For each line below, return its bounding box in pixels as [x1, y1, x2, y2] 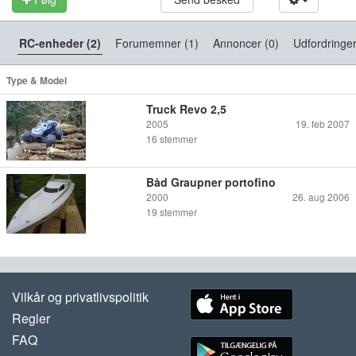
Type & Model [6, 73, 67, 87]
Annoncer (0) [213, 34, 279, 51]
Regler [12, 308, 50, 327]
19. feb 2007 [296, 116, 350, 130]
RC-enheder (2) [19, 34, 101, 51]
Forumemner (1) [115, 34, 199, 51]
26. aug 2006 [292, 189, 350, 203]
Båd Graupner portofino [146, 173, 276, 190]
